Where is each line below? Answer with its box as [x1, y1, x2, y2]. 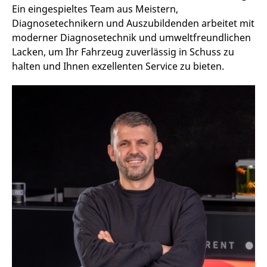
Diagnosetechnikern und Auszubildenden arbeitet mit [12, 17, 254, 30]
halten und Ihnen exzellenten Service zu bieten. [12, 60, 224, 73]
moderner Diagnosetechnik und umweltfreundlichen [12, 31, 251, 44]
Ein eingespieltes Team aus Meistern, [12, 2, 178, 15]
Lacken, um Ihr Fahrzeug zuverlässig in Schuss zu [12, 45, 234, 58]
